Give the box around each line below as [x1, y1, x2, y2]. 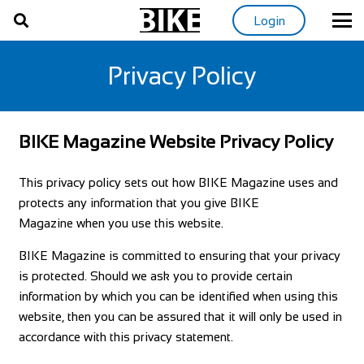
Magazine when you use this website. [18, 216, 223, 230]
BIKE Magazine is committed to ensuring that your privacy [18, 249, 340, 262]
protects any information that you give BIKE [18, 196, 259, 210]
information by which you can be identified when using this [18, 289, 338, 303]
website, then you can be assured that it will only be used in [18, 310, 342, 323]
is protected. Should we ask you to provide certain [18, 269, 292, 283]
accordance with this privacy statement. [18, 330, 233, 344]
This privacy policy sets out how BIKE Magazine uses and [18, 175, 338, 189]
